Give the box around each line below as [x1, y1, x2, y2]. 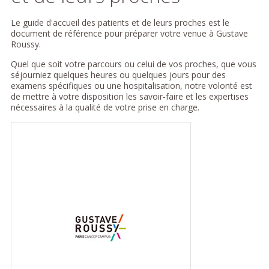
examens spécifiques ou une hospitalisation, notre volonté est [10, 79, 252, 91]
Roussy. [10, 38, 41, 50]
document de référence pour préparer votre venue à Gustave [10, 27, 248, 39]
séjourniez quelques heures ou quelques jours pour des [10, 68, 226, 80]
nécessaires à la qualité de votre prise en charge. [10, 101, 199, 113]
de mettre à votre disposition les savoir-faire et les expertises [10, 90, 249, 102]
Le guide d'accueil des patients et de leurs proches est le [10, 16, 229, 28]
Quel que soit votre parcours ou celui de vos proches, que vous [10, 58, 256, 70]
